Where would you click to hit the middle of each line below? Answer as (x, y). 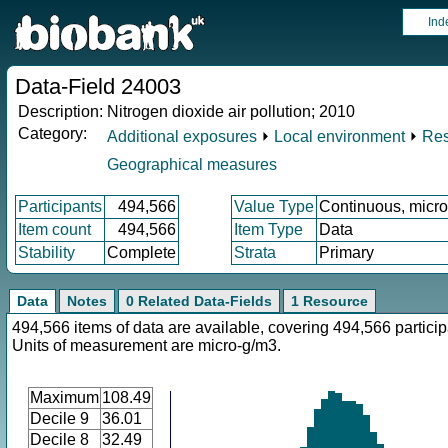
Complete (141, 252)
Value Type (274, 206)
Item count (54, 229)
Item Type (268, 229)
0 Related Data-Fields (199, 301)
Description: (60, 111)
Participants (60, 206)
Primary (346, 252)
